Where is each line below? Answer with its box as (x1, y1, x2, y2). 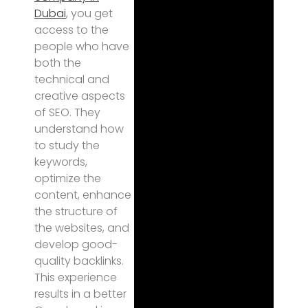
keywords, (34, 154, 87, 170)
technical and (34, 71, 109, 87)
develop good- (34, 236, 118, 252)
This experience (34, 269, 117, 285)
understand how (34, 121, 124, 137)
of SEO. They (34, 104, 100, 120)
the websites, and (34, 220, 129, 236)
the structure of (34, 203, 118, 219)
